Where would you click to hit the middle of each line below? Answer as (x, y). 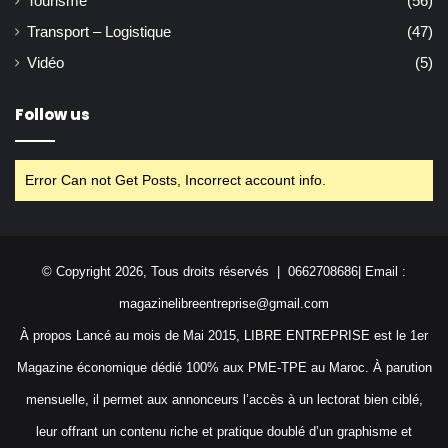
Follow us (52, 115)
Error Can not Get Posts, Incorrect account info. (175, 180)
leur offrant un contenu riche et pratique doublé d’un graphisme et (224, 432)
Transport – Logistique (99, 32)
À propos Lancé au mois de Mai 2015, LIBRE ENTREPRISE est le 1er (224, 336)
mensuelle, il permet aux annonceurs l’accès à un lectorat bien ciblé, (224, 400)
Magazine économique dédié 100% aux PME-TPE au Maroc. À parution (224, 368)
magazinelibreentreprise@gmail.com (224, 304)
